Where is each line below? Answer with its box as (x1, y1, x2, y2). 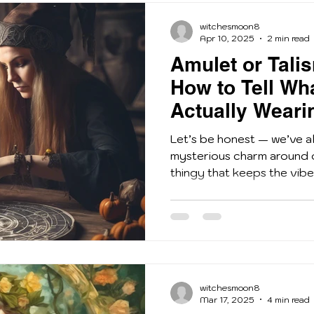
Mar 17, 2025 (200, 294, 254, 305)
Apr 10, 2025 (200, 33, 254, 44)
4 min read (267, 294, 310, 305)
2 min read (267, 33, 310, 44)
